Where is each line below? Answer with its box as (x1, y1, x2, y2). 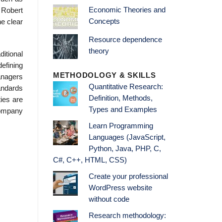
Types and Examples (88, 106, 157, 114)
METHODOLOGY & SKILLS (53, 71, 156, 80)
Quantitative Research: (88, 83, 163, 91)
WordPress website (88, 184, 152, 192)
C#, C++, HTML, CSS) (53, 156, 127, 165)
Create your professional (88, 172, 168, 181)
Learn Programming (88, 122, 153, 130)
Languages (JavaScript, (88, 133, 166, 142)
